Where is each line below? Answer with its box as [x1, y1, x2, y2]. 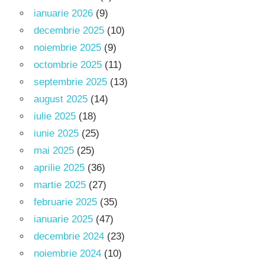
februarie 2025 [34, 196, 97, 208]
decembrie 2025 [34, 25, 104, 37]
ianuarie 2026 [34, 8, 93, 20]
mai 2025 [34, 145, 74, 157]
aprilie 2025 [34, 162, 85, 174]
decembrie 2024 [34, 231, 104, 243]
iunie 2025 [34, 128, 79, 140]
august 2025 [34, 93, 88, 105]
